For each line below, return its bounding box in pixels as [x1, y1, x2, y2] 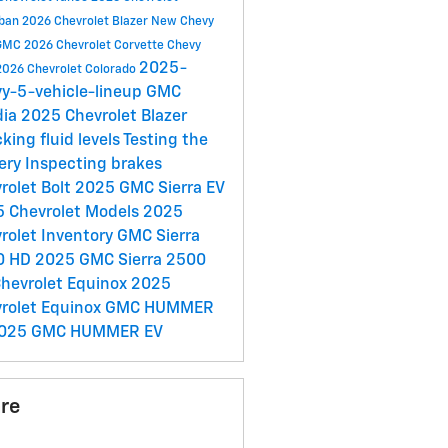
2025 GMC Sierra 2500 [34, 253, 206, 270]
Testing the [122, 133, 208, 150]
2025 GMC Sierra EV [74, 181, 224, 198]
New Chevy [150, 16, 214, 29]
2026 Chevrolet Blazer [21, 16, 151, 29]
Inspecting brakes [24, 157, 162, 174]
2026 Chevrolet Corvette [23, 40, 167, 53]
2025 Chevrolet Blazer [20, 109, 187, 126]
